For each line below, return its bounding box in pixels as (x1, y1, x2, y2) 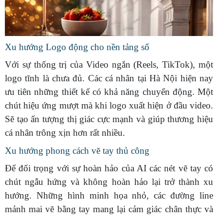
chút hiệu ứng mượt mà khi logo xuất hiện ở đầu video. (5, 100, 213, 110)
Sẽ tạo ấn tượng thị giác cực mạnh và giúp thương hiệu (5, 113, 213, 124)
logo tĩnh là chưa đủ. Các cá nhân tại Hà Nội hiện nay (5, 73, 213, 83)
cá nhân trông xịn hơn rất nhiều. (5, 127, 125, 138)
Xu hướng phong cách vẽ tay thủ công (5, 145, 149, 156)
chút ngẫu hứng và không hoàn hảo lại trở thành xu (5, 176, 213, 187)
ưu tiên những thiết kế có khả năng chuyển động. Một (5, 86, 213, 97)
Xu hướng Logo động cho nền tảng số (5, 41, 149, 52)
